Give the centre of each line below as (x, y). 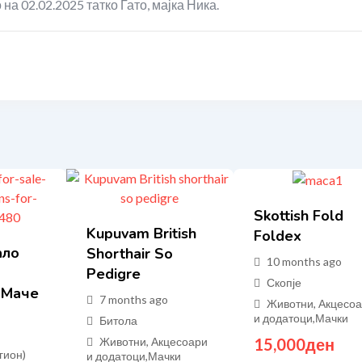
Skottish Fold (299, 215)
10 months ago (305, 261)
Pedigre (113, 274)
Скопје (284, 282)
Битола (118, 320)
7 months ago (133, 299)
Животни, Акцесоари (153, 341)
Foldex (278, 236)
